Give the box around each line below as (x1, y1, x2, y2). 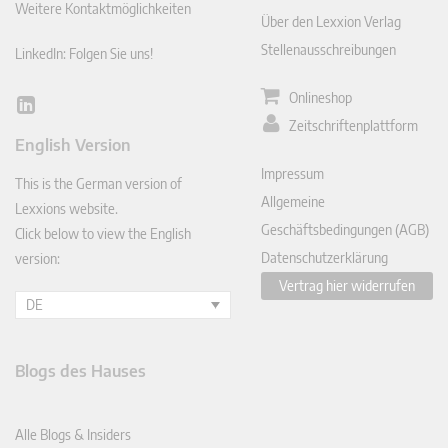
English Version (15, 135, 131, 156)
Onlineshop (289, 89, 353, 107)
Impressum (261, 165, 325, 183)
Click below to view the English (15, 225, 191, 243)
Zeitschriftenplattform (289, 117, 419, 135)
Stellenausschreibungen (261, 41, 397, 59)
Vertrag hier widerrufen (279, 277, 416, 295)
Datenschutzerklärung (261, 249, 389, 267)
